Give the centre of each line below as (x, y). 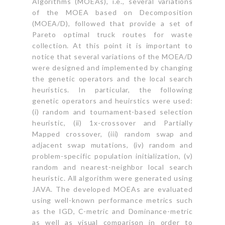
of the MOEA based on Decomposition (113, 12)
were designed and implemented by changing (113, 67)
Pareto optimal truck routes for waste (113, 34)
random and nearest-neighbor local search (113, 167)
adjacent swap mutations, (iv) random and (113, 145)
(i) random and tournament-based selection (113, 111)
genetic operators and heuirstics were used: (113, 100)
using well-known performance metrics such (113, 200)
